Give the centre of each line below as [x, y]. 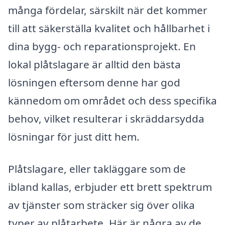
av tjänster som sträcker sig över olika [101, 205]
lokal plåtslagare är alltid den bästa [94, 65]
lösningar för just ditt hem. [74, 137]
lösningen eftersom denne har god [94, 83]
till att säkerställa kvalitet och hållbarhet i [109, 28]
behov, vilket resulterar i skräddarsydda [106, 119]
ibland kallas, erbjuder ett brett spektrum [110, 187]
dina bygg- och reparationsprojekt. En [102, 46]
